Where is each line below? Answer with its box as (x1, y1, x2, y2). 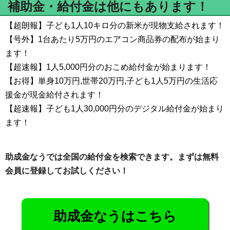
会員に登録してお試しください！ (5, 166, 128, 176)
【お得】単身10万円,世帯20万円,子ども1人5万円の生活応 (5, 76, 218, 86)
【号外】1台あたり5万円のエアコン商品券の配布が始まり (5, 35, 220, 44)
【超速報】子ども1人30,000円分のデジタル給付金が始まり (5, 104, 224, 113)
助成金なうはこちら (53, 209, 177, 224)
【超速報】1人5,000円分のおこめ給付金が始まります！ (5, 63, 211, 72)
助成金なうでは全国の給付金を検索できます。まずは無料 (5, 152, 219, 162)
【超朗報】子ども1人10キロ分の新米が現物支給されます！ (5, 21, 224, 30)
